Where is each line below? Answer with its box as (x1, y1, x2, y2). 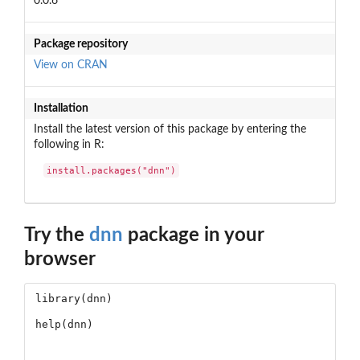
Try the (24, 226, 89, 246)
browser (24, 250, 96, 270)
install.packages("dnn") (47, 165, 177, 177)
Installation (33, 102, 88, 114)
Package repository (33, 38, 128, 50)
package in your (123, 226, 264, 246)
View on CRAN (33, 59, 108, 71)
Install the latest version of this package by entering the (33, 123, 306, 135)
